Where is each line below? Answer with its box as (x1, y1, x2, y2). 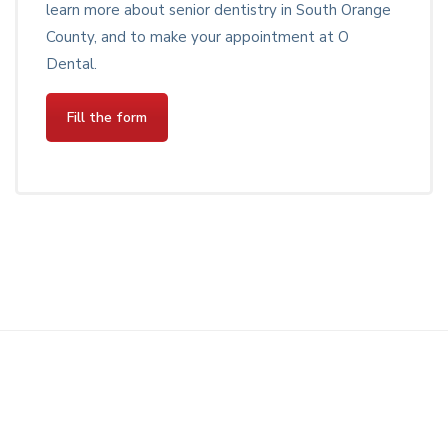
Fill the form (67, 108, 147, 128)
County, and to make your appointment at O (46, 27, 349, 48)
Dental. (46, 54, 97, 75)
